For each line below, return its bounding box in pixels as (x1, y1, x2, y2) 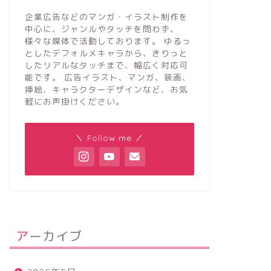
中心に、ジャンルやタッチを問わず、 (24, 22, 179, 34)
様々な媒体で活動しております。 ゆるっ (24, 34, 191, 47)
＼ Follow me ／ (74, 132, 144, 143)
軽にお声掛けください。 (24, 95, 125, 107)
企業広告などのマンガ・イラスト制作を (24, 10, 188, 22)
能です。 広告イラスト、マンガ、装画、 (24, 71, 191, 83)
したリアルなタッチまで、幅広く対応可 (24, 59, 188, 71)
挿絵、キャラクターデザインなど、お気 (24, 83, 188, 95)
